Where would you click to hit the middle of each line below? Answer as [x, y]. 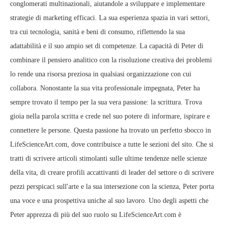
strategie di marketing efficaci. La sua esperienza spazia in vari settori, [110, 18]
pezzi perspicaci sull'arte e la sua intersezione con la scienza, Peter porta [112, 187]
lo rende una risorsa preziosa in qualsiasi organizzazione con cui [101, 74]
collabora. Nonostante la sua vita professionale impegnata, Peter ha [105, 88]
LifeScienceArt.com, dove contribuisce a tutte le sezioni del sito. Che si [112, 145]
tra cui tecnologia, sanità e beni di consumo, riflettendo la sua [97, 32]
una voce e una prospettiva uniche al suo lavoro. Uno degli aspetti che [109, 201]
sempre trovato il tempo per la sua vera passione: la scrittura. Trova [106, 102]
